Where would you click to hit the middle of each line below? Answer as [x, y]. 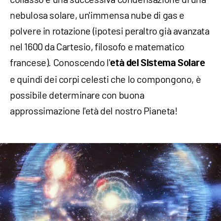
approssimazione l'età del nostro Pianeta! [94, 110]
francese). [32, 62]
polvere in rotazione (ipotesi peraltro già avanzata [110, 30]
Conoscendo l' [82, 62]
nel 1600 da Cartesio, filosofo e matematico [97, 46]
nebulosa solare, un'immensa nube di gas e [97, 15]
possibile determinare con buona [77, 94]
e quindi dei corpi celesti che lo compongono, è [106, 79]
